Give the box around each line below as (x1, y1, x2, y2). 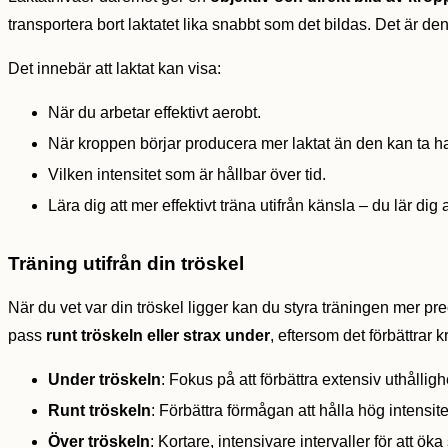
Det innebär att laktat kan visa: (8, 60, 221, 78)
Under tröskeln (48, 371, 161, 389)
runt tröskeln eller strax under (46, 327, 270, 345)
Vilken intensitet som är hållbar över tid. (48, 166, 326, 184)
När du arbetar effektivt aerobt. (48, 104, 261, 122)
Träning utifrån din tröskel (8, 253, 244, 275)
